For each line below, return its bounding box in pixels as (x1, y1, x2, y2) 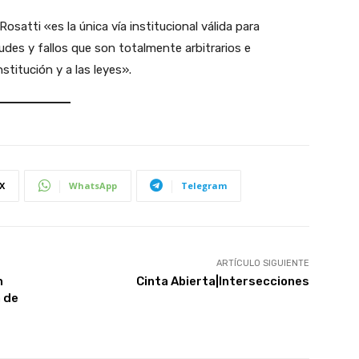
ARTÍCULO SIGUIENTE (216, 257, 309, 268)
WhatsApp (69, 179, 117, 192)
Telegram (181, 179, 227, 192)
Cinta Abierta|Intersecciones (135, 273, 309, 288)
